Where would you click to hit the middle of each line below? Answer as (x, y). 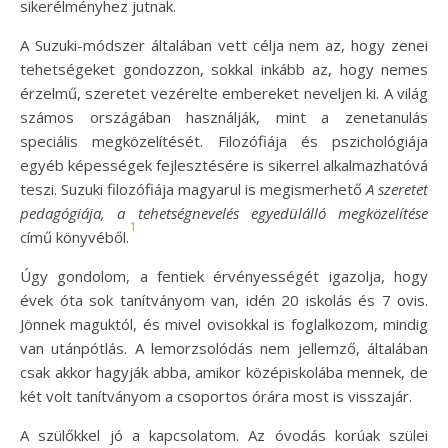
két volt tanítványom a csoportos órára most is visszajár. (216, 396)
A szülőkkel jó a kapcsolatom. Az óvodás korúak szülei (224, 435)
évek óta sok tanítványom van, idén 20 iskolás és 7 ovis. (224, 300)
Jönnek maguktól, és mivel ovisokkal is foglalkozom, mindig (224, 324)
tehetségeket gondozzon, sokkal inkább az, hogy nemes (224, 69)
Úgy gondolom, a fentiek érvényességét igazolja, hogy (224, 276)
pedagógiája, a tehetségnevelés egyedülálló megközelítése (224, 213)
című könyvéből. (74, 237)
